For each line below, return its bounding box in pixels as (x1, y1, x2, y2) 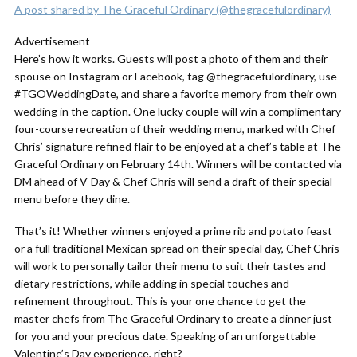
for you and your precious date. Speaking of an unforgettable (14, 329, 316, 343)
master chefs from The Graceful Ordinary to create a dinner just (14, 312, 332, 325)
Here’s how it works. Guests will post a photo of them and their (14, 52, 328, 65)
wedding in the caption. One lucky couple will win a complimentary (14, 104, 341, 118)
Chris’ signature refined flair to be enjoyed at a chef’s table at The (14, 139, 341, 153)
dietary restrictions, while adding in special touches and (14, 277, 289, 290)
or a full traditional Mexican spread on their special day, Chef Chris (14, 241, 339, 255)
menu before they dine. (14, 192, 130, 206)
